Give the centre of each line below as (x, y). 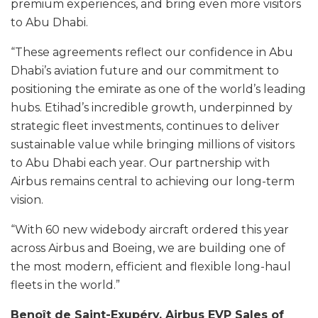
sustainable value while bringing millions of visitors (153, 145)
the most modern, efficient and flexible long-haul (151, 267)
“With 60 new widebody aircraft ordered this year (150, 230)
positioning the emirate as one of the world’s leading (158, 89)
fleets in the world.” (65, 285)
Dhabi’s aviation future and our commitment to (145, 71)
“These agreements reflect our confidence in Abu (152, 53)
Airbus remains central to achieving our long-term (153, 182)
